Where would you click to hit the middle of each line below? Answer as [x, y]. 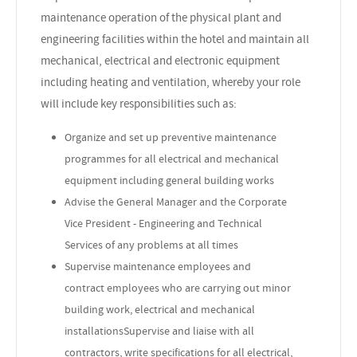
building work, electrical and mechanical [160, 309]
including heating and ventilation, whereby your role [171, 82]
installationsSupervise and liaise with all [159, 330]
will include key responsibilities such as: [140, 103]
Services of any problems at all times [151, 244]
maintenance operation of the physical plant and [161, 17]
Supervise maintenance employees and [158, 266]
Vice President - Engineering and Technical [163, 223]
